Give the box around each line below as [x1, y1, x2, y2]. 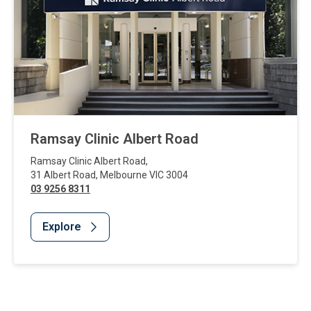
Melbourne [100, 169, 147, 180]
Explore [42, 220, 81, 233]
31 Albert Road [31, 169, 96, 180]
